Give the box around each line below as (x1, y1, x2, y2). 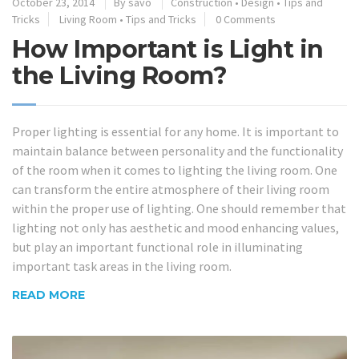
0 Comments (216, 12, 276, 27)
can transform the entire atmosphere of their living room (12, 181, 329, 198)
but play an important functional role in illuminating (12, 239, 303, 256)
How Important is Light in (12, 34, 324, 65)
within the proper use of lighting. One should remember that (12, 200, 346, 217)
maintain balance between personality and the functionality (12, 143, 343, 159)
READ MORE (12, 287, 85, 302)
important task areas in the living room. (12, 258, 232, 275)
